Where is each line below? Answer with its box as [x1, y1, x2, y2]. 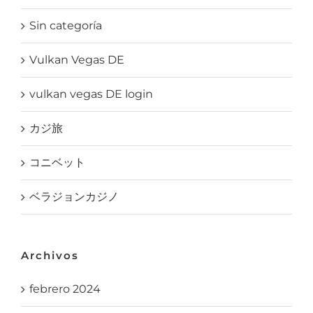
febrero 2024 [29, 282, 101, 296]
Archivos [21, 249, 79, 263]
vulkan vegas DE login [29, 87, 153, 101]
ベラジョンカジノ [29, 190, 119, 204]
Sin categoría [29, 19, 102, 33]
